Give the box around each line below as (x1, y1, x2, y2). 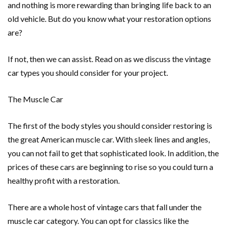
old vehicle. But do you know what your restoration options (8, 14, 211, 23)
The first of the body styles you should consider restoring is (8, 121, 212, 130)
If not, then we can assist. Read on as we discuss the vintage (8, 54, 211, 64)
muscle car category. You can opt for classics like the (8, 216, 189, 225)
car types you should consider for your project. (8, 68, 169, 77)
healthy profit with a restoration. (8, 176, 120, 185)
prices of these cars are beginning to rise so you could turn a (8, 162, 213, 172)
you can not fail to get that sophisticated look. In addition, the (8, 148, 219, 158)
